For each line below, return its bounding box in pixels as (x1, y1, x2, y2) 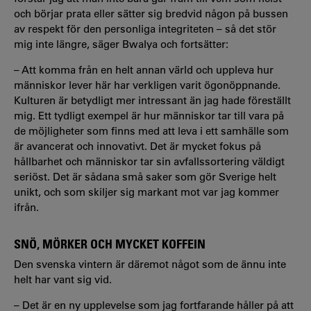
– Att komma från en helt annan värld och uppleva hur (14, 63, 274, 76)
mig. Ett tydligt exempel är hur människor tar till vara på (14, 109, 284, 122)
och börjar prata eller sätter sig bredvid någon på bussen (14, 7, 288, 20)
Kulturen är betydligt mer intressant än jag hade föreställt (14, 94, 291, 107)
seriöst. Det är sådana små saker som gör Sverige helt (14, 170, 276, 183)
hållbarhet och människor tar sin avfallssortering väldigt (14, 155, 285, 168)
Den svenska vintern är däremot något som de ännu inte (14, 257, 286, 271)
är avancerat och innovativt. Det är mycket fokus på (14, 140, 261, 153)
